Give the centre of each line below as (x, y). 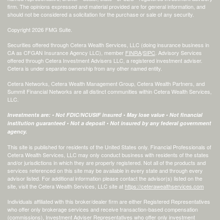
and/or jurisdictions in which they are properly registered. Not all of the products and (107, 162)
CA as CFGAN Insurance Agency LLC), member (66, 52)
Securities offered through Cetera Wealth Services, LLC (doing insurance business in (108, 44)
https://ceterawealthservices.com (164, 186)
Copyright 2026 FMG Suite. (40, 29)
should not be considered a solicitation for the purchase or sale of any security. (101, 14)
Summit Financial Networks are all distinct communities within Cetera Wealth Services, (110, 91)
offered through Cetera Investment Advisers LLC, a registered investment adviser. (105, 60)
